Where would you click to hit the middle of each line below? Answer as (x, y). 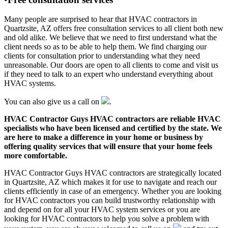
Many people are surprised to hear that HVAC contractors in (101, 19)
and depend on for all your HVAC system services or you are (102, 210)
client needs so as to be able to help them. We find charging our (105, 47)
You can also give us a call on (53, 102)
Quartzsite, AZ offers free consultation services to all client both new (114, 28)
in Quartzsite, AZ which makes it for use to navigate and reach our (110, 182)
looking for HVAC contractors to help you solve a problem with (107, 219)
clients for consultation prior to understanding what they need (102, 56)
